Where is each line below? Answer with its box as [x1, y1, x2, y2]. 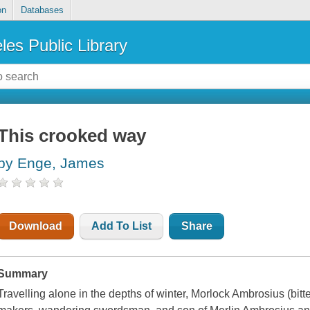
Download [9, 220, 63, 232]
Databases [20, 5, 64, 16]
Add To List [91, 220, 152, 232]
